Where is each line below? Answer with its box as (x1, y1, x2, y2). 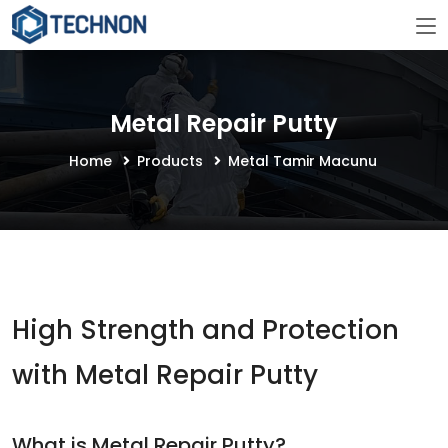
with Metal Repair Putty (12, 357, 318, 393)
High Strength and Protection (12, 312, 399, 348)
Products (136, 151, 207, 171)
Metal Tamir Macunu (227, 151, 377, 171)
